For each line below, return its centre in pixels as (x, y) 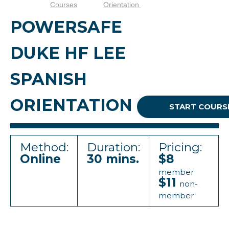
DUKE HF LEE (68, 53)
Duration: (113, 147)
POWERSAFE (66, 27)
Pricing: (180, 147)
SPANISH (49, 79)
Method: (44, 147)
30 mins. (113, 159)
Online (40, 159)
